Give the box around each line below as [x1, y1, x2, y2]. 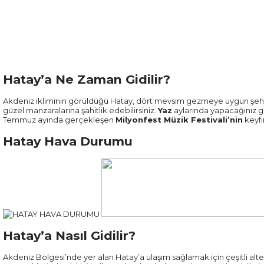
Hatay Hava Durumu [3, 134, 133, 148]
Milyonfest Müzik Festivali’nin [115, 115, 243, 124]
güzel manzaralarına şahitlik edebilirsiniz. [3, 105, 158, 115]
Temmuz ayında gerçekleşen [3, 115, 115, 124]
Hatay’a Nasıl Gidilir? [3, 228, 136, 243]
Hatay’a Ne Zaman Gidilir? [3, 72, 170, 87]
